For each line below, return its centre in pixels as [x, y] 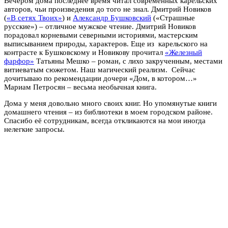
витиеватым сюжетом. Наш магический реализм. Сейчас [100, 69]
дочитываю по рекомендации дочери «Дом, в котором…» [101, 78]
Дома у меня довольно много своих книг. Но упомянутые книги [110, 103]
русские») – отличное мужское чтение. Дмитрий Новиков [100, 26]
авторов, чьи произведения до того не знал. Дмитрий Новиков [108, 9]
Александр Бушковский [112, 18]
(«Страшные [173, 18]
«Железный [183, 52]
